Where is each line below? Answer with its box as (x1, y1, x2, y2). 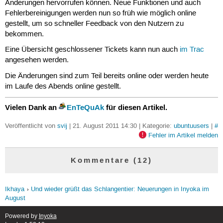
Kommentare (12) (70, 155, 153, 165)
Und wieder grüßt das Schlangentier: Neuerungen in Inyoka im (30, 185, 209, 193)
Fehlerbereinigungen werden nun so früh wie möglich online (4, 8, 196, 18)
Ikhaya (4, 185, 24, 193)
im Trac (179, 45, 204, 55)
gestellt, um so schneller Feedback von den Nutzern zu (4, 19, 184, 28)
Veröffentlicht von (4, 121, 57, 130)
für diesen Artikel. (104, 103, 167, 113)
